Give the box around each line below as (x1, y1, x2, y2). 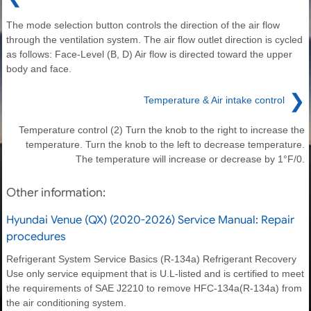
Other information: (6, 185, 106, 200)
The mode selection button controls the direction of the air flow (6, 19, 280, 31)
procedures (6, 229, 66, 244)
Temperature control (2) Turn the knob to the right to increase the (19, 124, 305, 135)
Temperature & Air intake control (144, 94, 285, 106)
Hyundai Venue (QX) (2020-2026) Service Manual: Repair (6, 212, 294, 227)
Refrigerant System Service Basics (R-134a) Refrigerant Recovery (6, 253, 296, 264)
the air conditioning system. (6, 296, 126, 308)
